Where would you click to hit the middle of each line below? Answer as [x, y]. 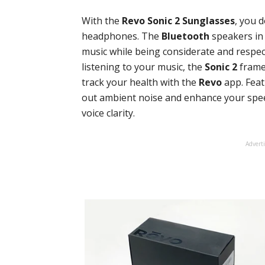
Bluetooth [185, 36]
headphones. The [122, 36]
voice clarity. [108, 113]
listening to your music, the [143, 67]
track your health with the [140, 83]
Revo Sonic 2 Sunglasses [178, 21]
